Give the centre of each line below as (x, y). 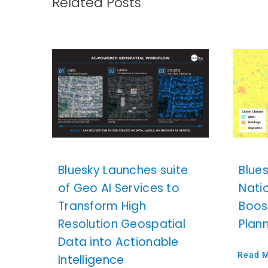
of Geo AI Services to (118, 188)
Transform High (102, 206)
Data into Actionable (118, 242)
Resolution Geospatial (121, 224)
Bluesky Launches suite (123, 170)
